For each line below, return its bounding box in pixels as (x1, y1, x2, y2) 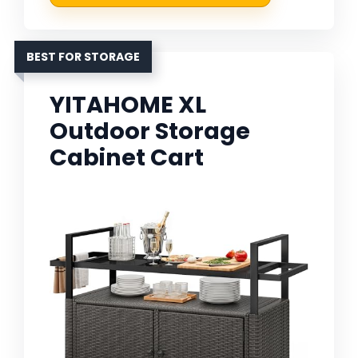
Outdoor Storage (50, 115, 250, 148)
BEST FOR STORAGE (26, 49, 140, 66)
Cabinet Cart (50, 141, 204, 174)
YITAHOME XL (50, 89, 206, 121)
